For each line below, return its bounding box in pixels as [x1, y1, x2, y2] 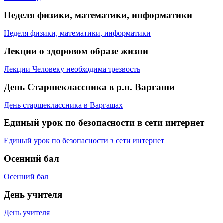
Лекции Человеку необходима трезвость [4, 64, 140, 73]
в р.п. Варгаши [107, 81, 175, 92]
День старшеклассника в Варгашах [4, 100, 123, 109]
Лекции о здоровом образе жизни [4, 45, 148, 56]
